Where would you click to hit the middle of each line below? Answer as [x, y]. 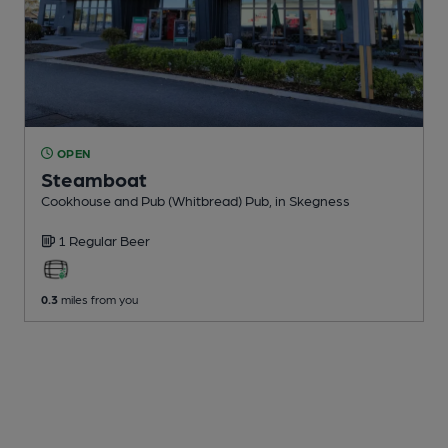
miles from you [98, 298]
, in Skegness [309, 199]
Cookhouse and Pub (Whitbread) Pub [155, 199]
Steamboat [94, 178]
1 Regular [89, 239]
